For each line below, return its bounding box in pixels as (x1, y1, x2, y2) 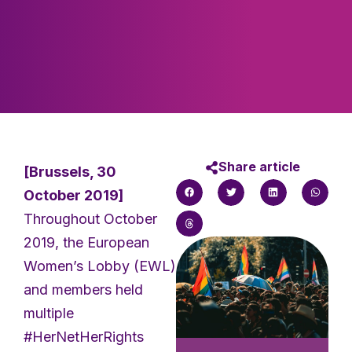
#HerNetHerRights (24, 328, 144, 345)
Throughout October (24, 210, 157, 227)
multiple (24, 304, 74, 321)
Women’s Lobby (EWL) (24, 257, 176, 274)
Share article (218, 158, 300, 174)
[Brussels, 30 (24, 163, 116, 180)
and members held (24, 280, 143, 298)
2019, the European (24, 233, 149, 251)
